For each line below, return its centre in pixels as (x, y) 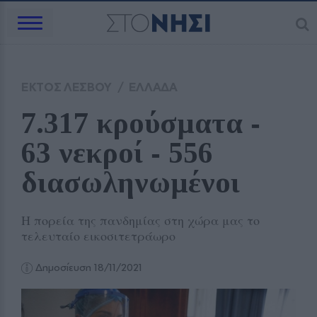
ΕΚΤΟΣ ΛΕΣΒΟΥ (67, 87)
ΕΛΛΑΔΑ (153, 87)
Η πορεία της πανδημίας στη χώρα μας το (140, 220)
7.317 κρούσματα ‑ (141, 123)
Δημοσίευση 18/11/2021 (88, 267)
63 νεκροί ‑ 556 (117, 153)
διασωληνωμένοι (134, 183)
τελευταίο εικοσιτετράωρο (98, 236)
